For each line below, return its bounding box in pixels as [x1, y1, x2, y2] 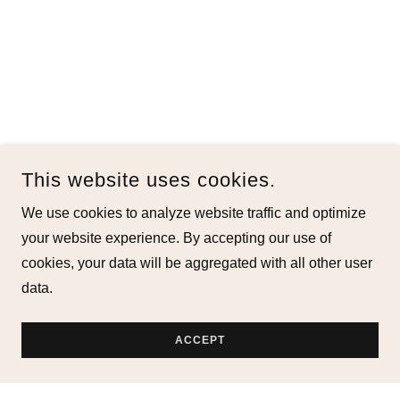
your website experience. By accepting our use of [21, 230, 331, 246]
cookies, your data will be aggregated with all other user [21, 255, 372, 271]
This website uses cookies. [21, 169, 276, 191]
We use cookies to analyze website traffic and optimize [21, 205, 366, 221]
